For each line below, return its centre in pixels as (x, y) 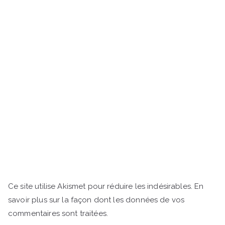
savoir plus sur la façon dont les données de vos (96, 200)
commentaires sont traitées (57, 214)
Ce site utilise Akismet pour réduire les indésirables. (101, 187)
